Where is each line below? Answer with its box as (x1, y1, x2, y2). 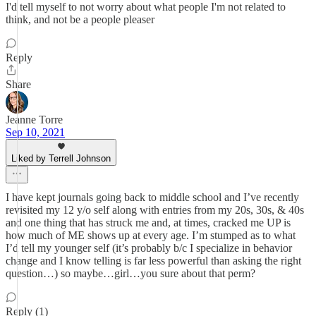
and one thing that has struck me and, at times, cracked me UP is (6, 217, 291, 229)
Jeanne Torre (6, 114, 63, 126)
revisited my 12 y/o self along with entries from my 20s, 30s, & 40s (6, 204, 304, 216)
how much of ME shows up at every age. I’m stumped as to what (6, 229, 296, 241)
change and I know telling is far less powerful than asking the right (6, 255, 301, 267)
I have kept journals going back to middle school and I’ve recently (6, 191, 299, 203)
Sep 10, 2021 (6, 126, 65, 138)
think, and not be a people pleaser (6, 13, 154, 25)
